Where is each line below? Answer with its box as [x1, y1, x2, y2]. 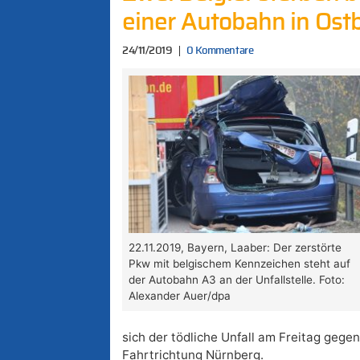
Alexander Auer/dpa [129, 289, 231, 303]
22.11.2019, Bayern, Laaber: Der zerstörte [129, 241, 342, 255]
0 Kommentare [186, 45, 254, 56]
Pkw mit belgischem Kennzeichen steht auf [129, 257, 351, 271]
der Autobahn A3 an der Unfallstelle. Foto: [129, 273, 346, 287]
